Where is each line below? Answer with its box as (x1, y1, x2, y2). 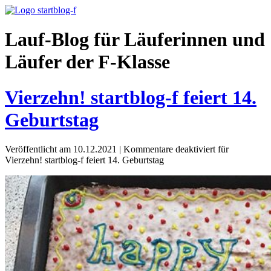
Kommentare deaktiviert (123, 144, 215, 155)
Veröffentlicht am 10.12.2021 (5, 144, 119, 155)
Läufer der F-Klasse (5, 51, 170, 73)
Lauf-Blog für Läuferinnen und (5, 28, 265, 51)
